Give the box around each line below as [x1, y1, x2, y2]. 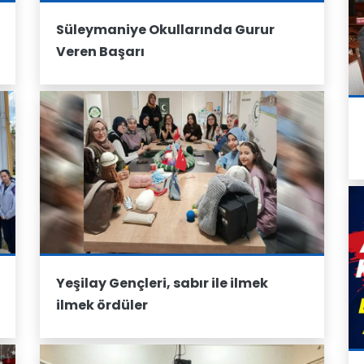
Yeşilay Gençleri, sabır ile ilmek [56, 274, 268, 292]
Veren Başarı [56, 42, 145, 61]
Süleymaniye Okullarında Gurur [56, 20, 275, 39]
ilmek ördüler [56, 296, 148, 314]
